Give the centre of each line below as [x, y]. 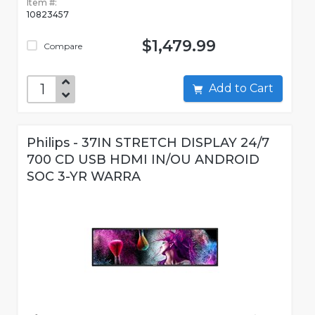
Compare [62, 46]
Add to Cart [262, 89]
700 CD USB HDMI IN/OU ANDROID [143, 160]
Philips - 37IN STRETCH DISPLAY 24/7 [148, 143]
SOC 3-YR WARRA [84, 177]
